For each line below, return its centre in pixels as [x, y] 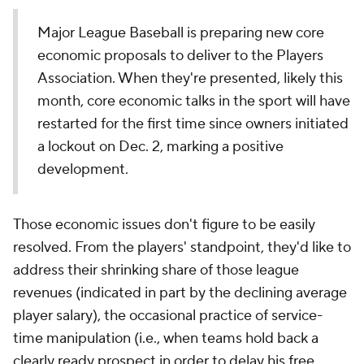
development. [83, 169]
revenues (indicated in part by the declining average [180, 293]
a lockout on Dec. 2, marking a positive [160, 147]
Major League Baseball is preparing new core [181, 33]
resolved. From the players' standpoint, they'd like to [182, 247]
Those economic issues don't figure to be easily [164, 225]
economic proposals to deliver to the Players [180, 56]
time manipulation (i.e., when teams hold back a [166, 338]
